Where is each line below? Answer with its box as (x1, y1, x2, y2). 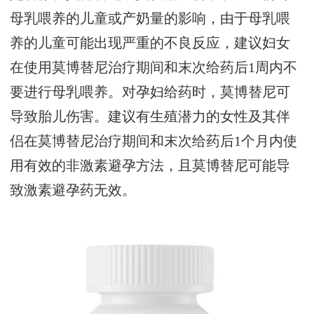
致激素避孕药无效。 (10, 182, 137, 198)
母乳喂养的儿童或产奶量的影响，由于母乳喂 (10, 10, 291, 26)
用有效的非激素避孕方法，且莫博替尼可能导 (10, 157, 291, 173)
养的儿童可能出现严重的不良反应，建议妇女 (10, 34, 291, 50)
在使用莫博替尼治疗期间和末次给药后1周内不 (10, 59, 298, 75)
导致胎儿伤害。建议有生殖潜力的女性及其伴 (10, 108, 291, 124)
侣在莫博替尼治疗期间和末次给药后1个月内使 (10, 132, 298, 149)
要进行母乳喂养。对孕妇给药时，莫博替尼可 (10, 83, 291, 100)
